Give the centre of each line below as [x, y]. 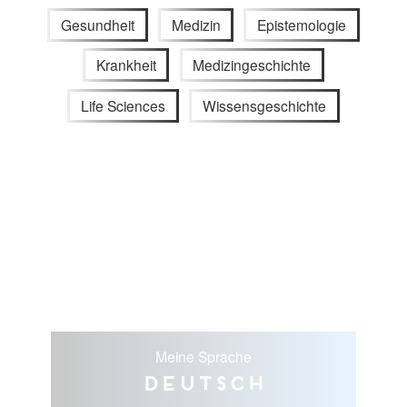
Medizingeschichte [252, 65]
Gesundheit [97, 24]
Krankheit [126, 65]
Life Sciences [124, 106]
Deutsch [203, 383]
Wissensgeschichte [264, 106]
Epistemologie [302, 24]
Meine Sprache [203, 357]
